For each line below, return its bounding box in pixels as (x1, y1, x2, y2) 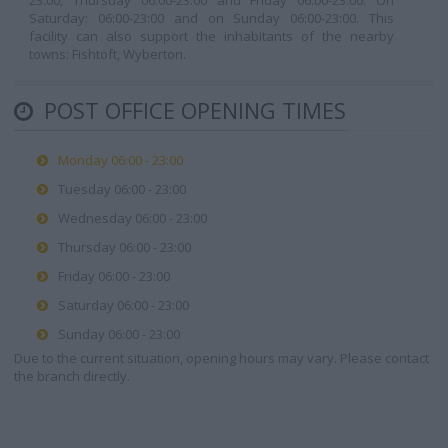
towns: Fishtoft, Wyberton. (29, 45, 186, 63)
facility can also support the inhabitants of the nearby (29, 27, 394, 45)
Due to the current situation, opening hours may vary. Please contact (14, 349, 429, 367)
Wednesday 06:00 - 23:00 (58, 209, 207, 227)
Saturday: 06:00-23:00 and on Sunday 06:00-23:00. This (29, 9, 394, 27)
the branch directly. (14, 367, 130, 385)
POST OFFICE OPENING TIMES (38, 95, 346, 125)
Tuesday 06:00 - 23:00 (58, 180, 186, 198)
